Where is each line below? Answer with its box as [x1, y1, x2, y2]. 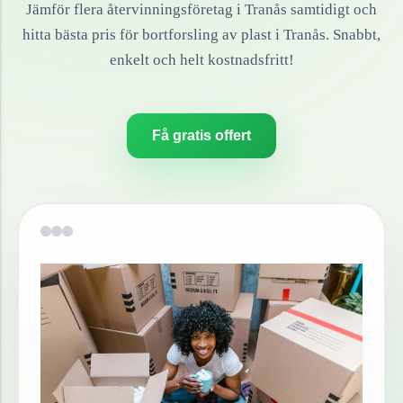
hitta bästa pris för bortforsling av [22, 26, 241, 43]
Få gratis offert [152, 128, 251, 143]
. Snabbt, [326, 26, 381, 43]
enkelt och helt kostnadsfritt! [109, 51, 294, 68]
